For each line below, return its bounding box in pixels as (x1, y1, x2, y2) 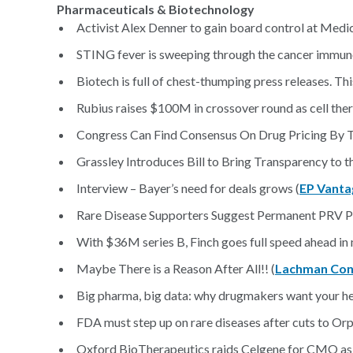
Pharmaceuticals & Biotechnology (57, 2, 255, 17)
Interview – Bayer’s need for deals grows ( (76, 180, 299, 195)
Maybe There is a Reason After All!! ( (76, 261, 275, 276)
